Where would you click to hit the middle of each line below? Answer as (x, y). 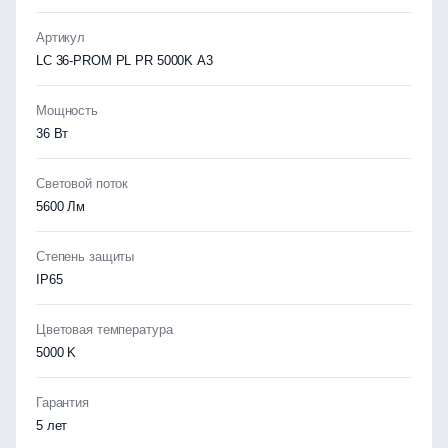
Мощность (67, 110)
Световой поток (82, 183)
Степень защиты (85, 256)
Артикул (61, 37)
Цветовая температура (104, 329)
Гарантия (62, 402)
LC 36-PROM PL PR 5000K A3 (124, 60)
